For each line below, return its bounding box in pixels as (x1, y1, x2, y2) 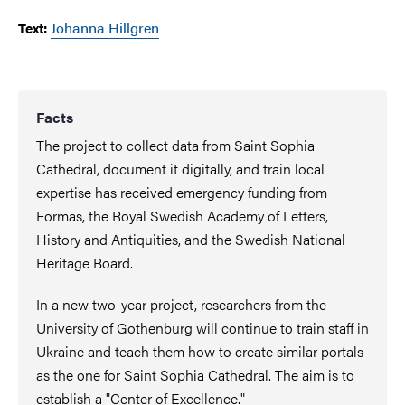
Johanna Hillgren (51, 16, 159, 38)
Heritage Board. (36, 251, 133, 273)
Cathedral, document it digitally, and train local (36, 157, 325, 179)
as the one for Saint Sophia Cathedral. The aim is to (36, 363, 354, 385)
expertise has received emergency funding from (36, 181, 327, 202)
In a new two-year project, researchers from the (36, 293, 326, 315)
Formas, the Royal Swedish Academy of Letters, (36, 204, 328, 226)
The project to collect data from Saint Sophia (36, 134, 315, 155)
